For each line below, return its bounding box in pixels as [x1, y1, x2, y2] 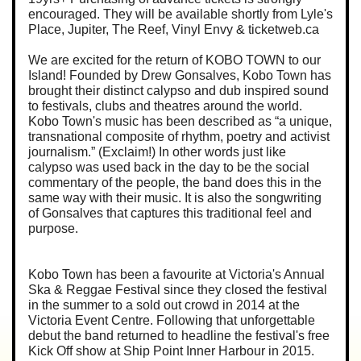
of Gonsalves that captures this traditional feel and [28, 205, 312, 220]
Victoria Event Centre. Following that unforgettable [28, 313, 315, 327]
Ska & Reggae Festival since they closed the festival [28, 282, 327, 297]
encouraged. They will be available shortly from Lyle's [28, 6, 333, 21]
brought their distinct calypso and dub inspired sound [28, 83, 329, 98]
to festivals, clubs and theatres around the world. [28, 98, 302, 113]
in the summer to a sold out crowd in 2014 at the [28, 297, 300, 312]
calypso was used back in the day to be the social [28, 160, 309, 174]
